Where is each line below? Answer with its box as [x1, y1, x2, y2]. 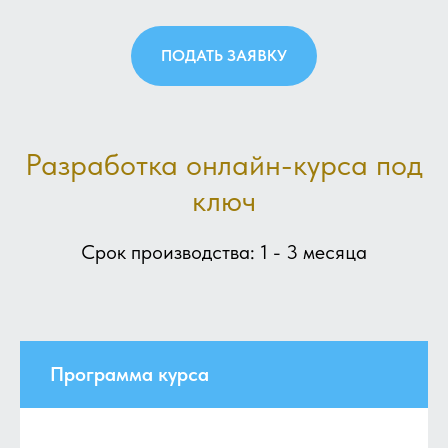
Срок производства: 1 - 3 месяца [81, 240, 367, 265]
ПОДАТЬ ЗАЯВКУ [161, 46, 287, 66]
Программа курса [50, 362, 209, 387]
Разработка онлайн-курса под [25, 146, 423, 183]
